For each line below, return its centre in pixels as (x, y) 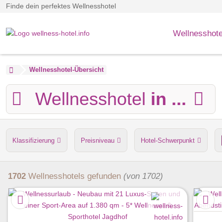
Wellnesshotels (56, 176)
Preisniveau (97, 141)
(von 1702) (143, 176)
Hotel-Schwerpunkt (167, 141)
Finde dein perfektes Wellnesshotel (61, 6)
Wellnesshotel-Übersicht (66, 70)
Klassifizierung (33, 141)
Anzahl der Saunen (40, 170)
